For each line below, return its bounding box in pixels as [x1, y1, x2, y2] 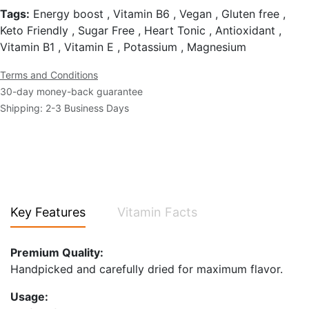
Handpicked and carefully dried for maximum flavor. [10, 261, 283, 276]
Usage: [10, 289, 48, 303]
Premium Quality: [10, 245, 103, 259]
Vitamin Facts [117, 204, 197, 219]
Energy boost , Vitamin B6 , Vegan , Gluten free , [30, 6, 286, 21]
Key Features [10, 204, 86, 219]
